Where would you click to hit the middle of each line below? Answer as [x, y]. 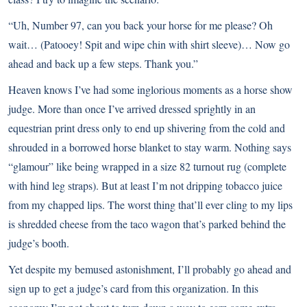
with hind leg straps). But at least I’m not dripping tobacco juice [145, 185]
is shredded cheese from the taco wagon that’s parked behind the [147, 224]
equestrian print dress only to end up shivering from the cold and [147, 128]
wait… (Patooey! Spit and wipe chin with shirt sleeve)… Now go [149, 44]
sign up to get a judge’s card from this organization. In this [133, 288]
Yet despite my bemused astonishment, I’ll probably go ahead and [150, 269]
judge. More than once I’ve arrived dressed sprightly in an [132, 109]
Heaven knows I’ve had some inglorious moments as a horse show [150, 89]
